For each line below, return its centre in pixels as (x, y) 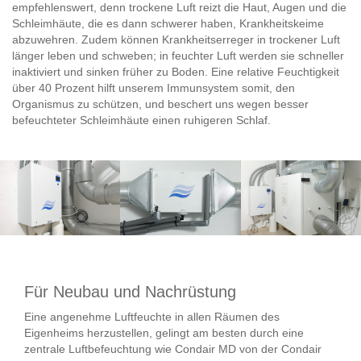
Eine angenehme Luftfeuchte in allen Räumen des (152, 317)
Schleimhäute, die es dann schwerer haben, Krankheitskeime (168, 23)
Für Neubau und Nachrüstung (130, 292)
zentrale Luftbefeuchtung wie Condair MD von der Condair (173, 349)
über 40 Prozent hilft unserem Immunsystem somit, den (154, 87)
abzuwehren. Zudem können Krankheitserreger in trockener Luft (176, 39)
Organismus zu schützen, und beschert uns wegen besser (160, 104)
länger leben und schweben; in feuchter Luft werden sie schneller (178, 55)
